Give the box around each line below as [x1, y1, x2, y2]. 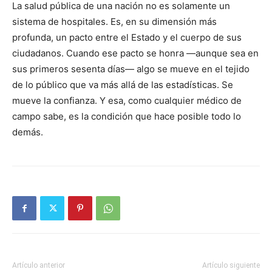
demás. [12, 126, 43, 138]
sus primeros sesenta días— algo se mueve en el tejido [12, 63, 250, 75]
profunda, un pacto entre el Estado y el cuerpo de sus [12, 32, 242, 43]
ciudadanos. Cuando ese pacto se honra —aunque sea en [12, 47, 259, 59]
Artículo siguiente [202, 261, 260, 270]
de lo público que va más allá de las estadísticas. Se [12, 79, 233, 90]
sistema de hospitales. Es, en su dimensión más [12, 16, 217, 27]
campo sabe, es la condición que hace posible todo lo [12, 110, 241, 122]
